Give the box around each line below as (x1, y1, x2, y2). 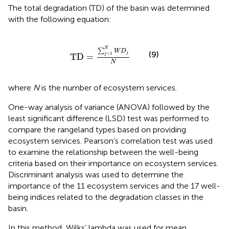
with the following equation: (8, 14, 111, 25)
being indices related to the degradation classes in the (8, 192, 203, 202)
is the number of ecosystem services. (39, 83, 177, 93)
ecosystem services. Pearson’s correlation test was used (8, 136, 213, 146)
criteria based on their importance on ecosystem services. (8, 158, 218, 169)
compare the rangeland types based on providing (8, 125, 186, 135)
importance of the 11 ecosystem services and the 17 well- (8, 181, 220, 191)
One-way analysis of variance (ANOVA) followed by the (8, 102, 210, 112)
